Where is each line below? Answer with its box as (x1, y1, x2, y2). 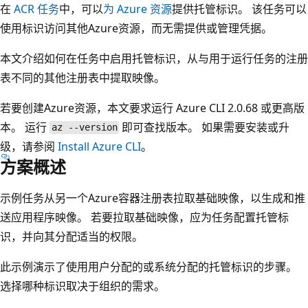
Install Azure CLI (58, 138, 141, 154)
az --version (51, 122, 118, 133)
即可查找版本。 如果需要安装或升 (119, 119, 290, 135)
